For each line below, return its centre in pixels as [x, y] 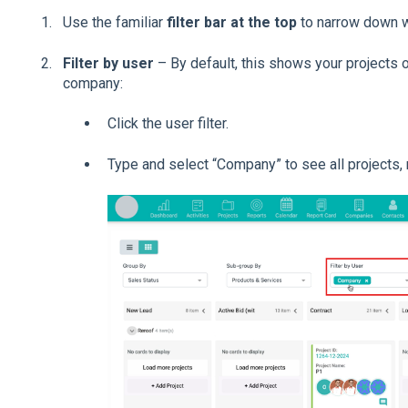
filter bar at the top [231, 23]
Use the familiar [114, 23]
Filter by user [108, 63]
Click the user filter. [168, 124]
